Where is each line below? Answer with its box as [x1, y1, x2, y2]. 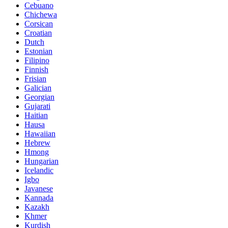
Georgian [24, 93, 54, 102]
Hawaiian [24, 129, 55, 138]
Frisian [24, 74, 46, 83]
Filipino [24, 56, 49, 65]
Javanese [24, 184, 53, 193]
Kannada [24, 193, 53, 203]
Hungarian [24, 157, 59, 166]
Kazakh [24, 203, 49, 212]
